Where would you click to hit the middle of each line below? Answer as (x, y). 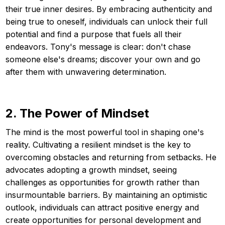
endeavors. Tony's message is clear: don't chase (98, 46)
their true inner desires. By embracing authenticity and (109, 9)
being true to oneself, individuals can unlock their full (106, 21)
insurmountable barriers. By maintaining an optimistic (106, 195)
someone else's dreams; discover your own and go (103, 59)
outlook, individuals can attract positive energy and (102, 207)
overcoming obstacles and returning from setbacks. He (111, 157)
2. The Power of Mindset (77, 113)
